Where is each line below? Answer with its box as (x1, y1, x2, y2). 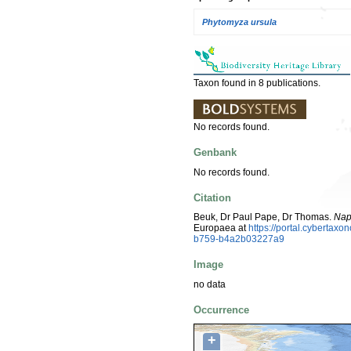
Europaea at (194, 223, 248, 234)
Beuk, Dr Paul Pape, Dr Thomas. (194, 212, 334, 223)
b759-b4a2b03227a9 (194, 233, 284, 245)
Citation (194, 191, 231, 204)
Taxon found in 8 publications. (194, 77, 320, 89)
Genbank (194, 147, 237, 159)
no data (194, 278, 226, 290)
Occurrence (194, 303, 249, 316)
